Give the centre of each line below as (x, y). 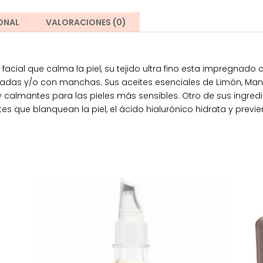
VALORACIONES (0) (86, 22)
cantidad (163, 22)
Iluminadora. (170, 9)
